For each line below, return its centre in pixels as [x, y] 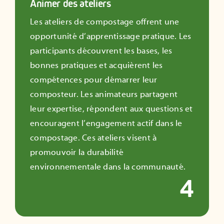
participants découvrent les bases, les [101, 51]
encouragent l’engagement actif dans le [106, 123]
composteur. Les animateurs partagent [104, 94]
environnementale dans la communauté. [108, 167]
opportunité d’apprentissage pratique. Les [111, 36]
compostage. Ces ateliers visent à [93, 138]
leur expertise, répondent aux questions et [111, 109]
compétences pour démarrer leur [94, 80]
